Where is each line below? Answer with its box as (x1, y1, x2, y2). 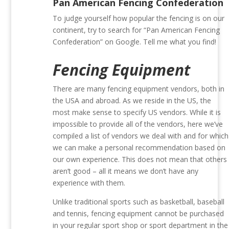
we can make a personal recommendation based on (53, 143, 226, 153)
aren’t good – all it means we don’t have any (53, 166, 199, 176)
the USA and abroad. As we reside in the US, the (53, 96, 212, 106)
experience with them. (53, 178, 126, 188)
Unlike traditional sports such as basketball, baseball (53, 197, 225, 207)
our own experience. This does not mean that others (53, 154, 227, 165)
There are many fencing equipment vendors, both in (53, 84, 225, 94)
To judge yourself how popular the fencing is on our (53, 13, 225, 24)
